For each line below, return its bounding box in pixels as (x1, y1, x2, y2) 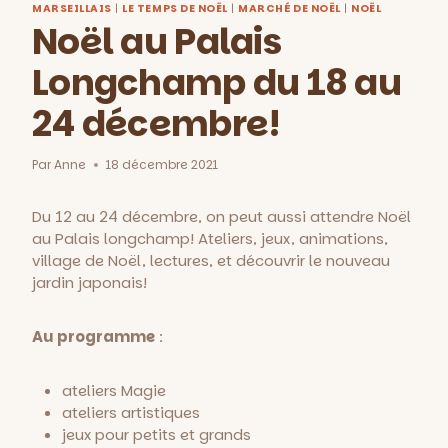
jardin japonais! (32, 271, 147, 293)
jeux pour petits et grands (62, 423, 251, 445)
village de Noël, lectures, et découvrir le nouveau (32, 249, 390, 271)
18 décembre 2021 (106, 155, 219, 173)
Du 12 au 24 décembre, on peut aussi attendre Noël (32, 205, 411, 227)
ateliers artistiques (62, 401, 200, 423)
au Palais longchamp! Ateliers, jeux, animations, (32, 227, 388, 249)
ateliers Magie (62, 379, 166, 401)
